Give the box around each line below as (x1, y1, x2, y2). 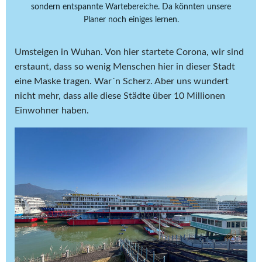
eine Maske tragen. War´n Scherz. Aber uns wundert (15, 76, 229, 86)
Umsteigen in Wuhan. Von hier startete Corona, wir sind (15, 47, 244, 57)
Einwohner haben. (15, 105, 89, 115)
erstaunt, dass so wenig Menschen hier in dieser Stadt (15, 61, 235, 71)
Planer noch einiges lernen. (83, 15, 179, 24)
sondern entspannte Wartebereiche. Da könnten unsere (31, 2, 231, 11)
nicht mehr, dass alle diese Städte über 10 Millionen (15, 91, 225, 101)
